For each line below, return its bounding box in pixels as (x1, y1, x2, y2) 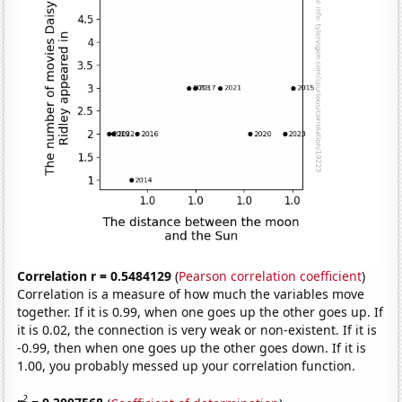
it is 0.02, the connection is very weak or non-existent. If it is (17, 320, 378, 338)
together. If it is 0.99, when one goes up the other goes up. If (17, 302, 384, 320)
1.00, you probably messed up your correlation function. (17, 356, 356, 374)
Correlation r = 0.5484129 (17, 267, 172, 284)
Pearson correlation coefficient (179, 267, 363, 284)
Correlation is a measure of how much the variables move (17, 284, 365, 302)
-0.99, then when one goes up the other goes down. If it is (17, 338, 367, 356)
